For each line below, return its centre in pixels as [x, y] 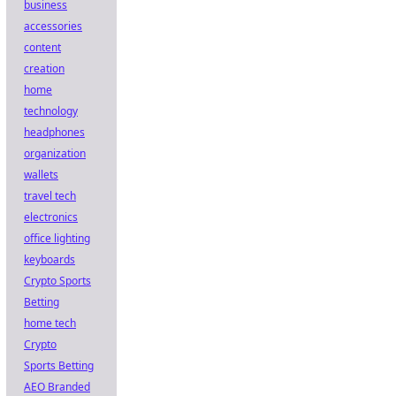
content [42, 47]
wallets [41, 175]
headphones [54, 132]
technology [51, 111]
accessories [53, 26]
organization [55, 153]
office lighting [57, 238]
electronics [51, 217]
